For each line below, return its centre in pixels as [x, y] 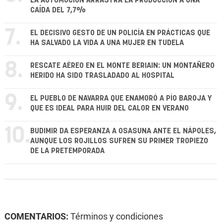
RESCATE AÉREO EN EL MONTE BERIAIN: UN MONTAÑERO [122, 66]
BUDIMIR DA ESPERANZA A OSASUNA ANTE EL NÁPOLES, [123, 131]
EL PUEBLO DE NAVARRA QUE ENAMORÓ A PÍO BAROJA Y [121, 99]
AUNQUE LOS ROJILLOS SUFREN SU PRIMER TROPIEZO [119, 141]
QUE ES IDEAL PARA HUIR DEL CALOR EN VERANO [110, 109]
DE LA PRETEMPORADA [67, 151]
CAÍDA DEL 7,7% [58, 10]
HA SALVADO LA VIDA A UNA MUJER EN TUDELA [107, 43]
